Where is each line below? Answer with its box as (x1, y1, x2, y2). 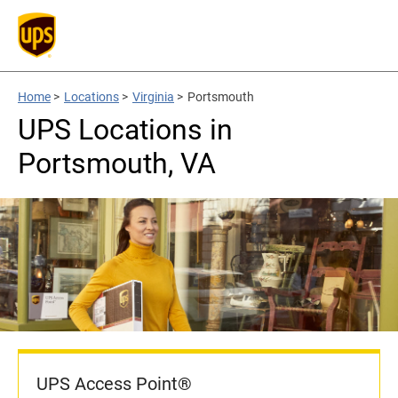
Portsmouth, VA (18, 147, 216, 180)
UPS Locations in (18, 113, 233, 147)
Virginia (132, 90, 174, 104)
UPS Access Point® (36, 373, 192, 394)
